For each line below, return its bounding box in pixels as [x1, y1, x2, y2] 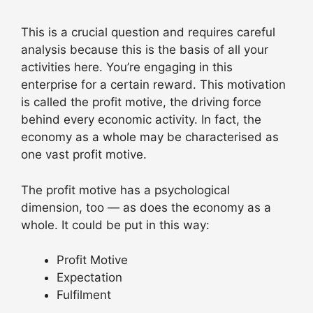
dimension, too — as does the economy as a [21, 200, 271, 214]
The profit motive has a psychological [21, 182, 230, 197]
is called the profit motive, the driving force [21, 95, 261, 110]
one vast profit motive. [21, 147, 147, 162]
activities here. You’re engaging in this [21, 60, 233, 75]
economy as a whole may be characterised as [21, 130, 279, 145]
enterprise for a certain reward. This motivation [21, 78, 286, 92]
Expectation [57, 270, 122, 285]
